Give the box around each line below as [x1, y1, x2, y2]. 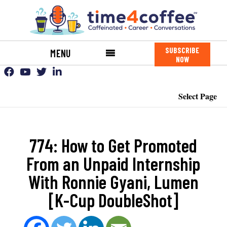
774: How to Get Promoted [29, 134, 198, 156]
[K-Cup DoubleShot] [48, 189, 178, 211]
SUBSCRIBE [165, 45, 200, 55]
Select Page [178, 90, 217, 102]
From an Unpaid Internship [26, 153, 201, 174]
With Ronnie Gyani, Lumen [28, 171, 199, 193]
